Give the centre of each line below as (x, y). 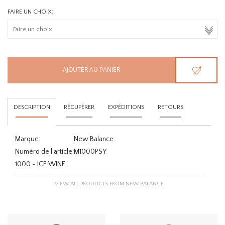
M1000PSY (90, 151)
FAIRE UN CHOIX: (30, 12)
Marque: (28, 139)
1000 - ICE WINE (40, 164)
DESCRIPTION (32, 107)
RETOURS (171, 107)
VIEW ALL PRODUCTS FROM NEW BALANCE (109, 184)
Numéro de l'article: (44, 151)
